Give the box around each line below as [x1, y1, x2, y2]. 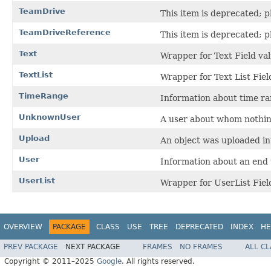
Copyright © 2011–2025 [4, 257, 97, 266]
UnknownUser [19, 112, 80, 122]
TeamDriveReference [19, 27, 111, 37]
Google [97, 257, 122, 266]
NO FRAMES [180, 243, 223, 252]
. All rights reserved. [122, 257, 195, 266]
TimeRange [19, 91, 68, 100]
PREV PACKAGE [4, 243, 58, 252]
